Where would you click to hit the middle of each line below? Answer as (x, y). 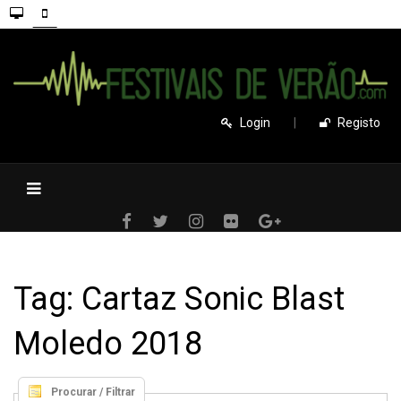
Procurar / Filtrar (94, 392)
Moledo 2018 (108, 343)
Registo (359, 122)
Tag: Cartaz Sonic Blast (179, 299)
